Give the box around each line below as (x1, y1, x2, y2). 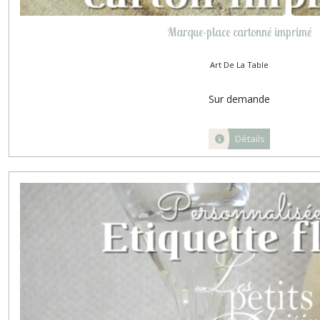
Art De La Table (210, 59, 269, 70)
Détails (235, 131, 266, 145)
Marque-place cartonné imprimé (167, 24, 311, 39)
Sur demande (209, 91, 271, 106)
